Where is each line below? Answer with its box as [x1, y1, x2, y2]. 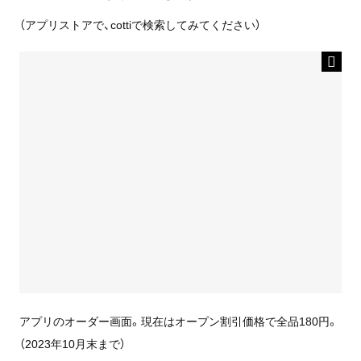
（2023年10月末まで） [19, 335, 126, 352]
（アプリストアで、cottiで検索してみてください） [19, 16, 261, 33]
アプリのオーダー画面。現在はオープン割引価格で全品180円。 [19, 313, 338, 330]
